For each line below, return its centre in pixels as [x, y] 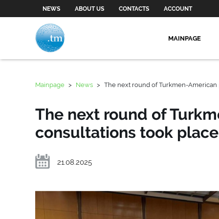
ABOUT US [89, 9]
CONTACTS [134, 9]
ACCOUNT [178, 9]
